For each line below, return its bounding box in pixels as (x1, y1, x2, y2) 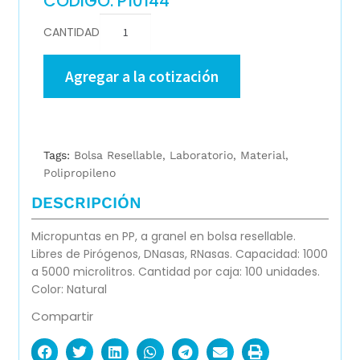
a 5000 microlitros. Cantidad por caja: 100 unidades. (31, 264, 320, 280)
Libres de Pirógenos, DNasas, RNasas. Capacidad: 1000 (31, 246, 328, 263)
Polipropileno (43, 166, 116, 180)
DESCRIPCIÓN (31, 193, 141, 213)
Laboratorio (169, 149, 233, 162)
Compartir (31, 308, 93, 325)
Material (239, 149, 285, 162)
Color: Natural (31, 281, 107, 298)
